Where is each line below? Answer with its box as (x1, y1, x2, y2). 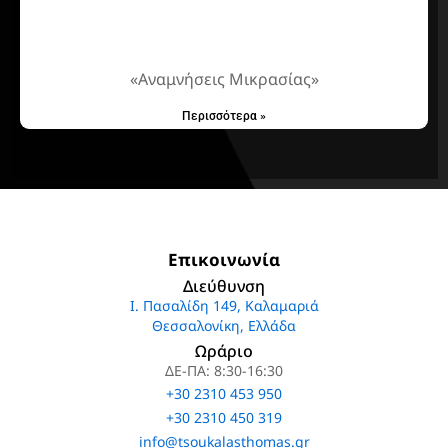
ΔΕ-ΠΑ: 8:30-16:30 (165, 361, 283, 381)
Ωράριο (195, 340, 253, 363)
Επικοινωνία (168, 247, 280, 271)
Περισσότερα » (182, 109, 266, 124)
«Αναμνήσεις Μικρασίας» (129, 68, 319, 91)
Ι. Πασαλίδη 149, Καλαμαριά (129, 295, 319, 315)
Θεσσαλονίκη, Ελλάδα (152, 315, 296, 335)
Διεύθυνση (183, 274, 265, 297)
